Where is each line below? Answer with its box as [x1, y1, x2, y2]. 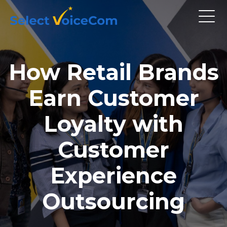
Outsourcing [42, 187, 185, 215]
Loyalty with [44, 110, 183, 137]
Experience [50, 162, 177, 189]
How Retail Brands [8, 58, 219, 86]
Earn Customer [28, 84, 199, 111]
